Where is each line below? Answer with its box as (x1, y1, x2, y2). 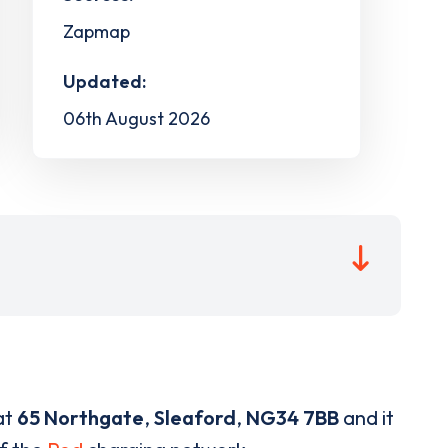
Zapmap (62, 19, 130, 43)
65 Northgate (17, 405, 144, 431)
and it (339, 405, 394, 431)
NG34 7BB (246, 405, 339, 431)
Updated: (62, 69, 146, 93)
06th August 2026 (62, 106, 210, 130)
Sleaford (154, 405, 236, 431)
